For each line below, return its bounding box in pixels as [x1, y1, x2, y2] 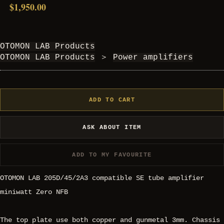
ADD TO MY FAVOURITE [72, 151, 152, 158]
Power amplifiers [113, 53, 193, 62]
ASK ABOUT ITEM [82, 123, 141, 130]
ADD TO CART [88, 96, 135, 103]
